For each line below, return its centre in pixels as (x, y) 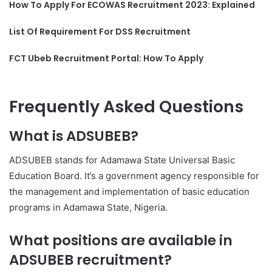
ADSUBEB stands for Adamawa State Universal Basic (122, 160)
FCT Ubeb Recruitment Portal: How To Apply (107, 58)
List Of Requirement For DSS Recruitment (100, 32)
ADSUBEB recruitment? (90, 260)
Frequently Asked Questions (126, 107)
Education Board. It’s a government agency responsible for (134, 176)
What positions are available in (121, 240)
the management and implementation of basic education (129, 192)
